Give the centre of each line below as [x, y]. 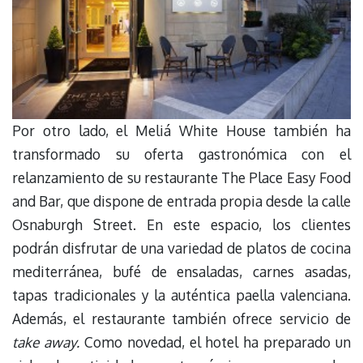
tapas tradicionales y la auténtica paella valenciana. [181, 295]
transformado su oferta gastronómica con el [181, 154]
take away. [46, 342]
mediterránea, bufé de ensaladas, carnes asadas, [181, 271]
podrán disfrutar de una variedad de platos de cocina [181, 248]
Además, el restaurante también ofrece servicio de [181, 318]
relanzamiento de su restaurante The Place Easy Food [181, 177]
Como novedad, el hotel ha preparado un [215, 342]
